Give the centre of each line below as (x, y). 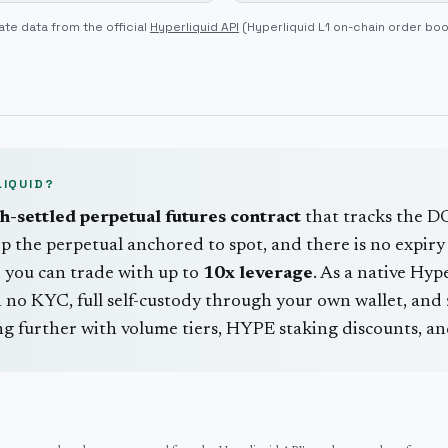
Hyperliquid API (194, 27)
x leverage (269, 274)
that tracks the (366, 218)
